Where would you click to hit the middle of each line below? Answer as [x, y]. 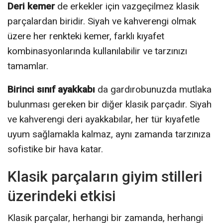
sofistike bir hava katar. [55, 149]
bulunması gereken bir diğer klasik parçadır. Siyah [110, 104]
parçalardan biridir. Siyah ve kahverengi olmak [102, 21]
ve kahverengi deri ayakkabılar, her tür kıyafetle [104, 119]
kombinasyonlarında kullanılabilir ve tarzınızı [97, 51]
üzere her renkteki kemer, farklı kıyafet [86, 36]
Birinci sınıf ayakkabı [51, 89]
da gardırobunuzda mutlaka [153, 89]
